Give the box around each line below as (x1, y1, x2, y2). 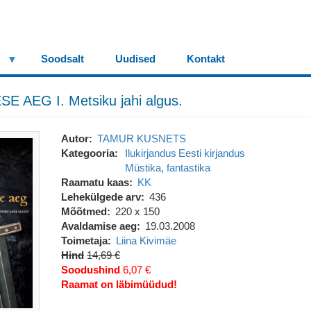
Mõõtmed (60, 205, 107, 217)
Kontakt (187, 53, 225, 65)
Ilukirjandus (125, 147, 177, 159)
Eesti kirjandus (178, 147, 246, 159)
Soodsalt (41, 53, 84, 65)
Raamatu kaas (60, 176, 129, 188)
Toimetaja (60, 235, 108, 246)
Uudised (115, 53, 155, 65)
